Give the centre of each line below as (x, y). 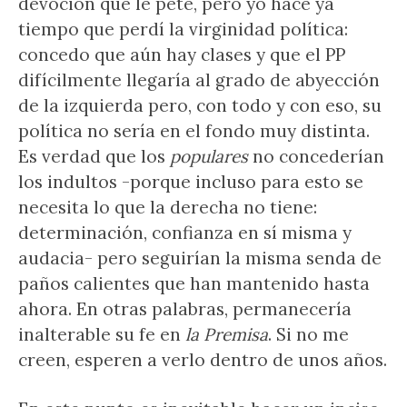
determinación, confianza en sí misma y (185, 233)
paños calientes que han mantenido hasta (194, 283)
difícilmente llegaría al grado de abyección (199, 80)
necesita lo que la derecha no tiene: (168, 207)
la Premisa (227, 334)
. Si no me (308, 334)
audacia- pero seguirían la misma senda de (200, 258)
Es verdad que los (94, 156)
